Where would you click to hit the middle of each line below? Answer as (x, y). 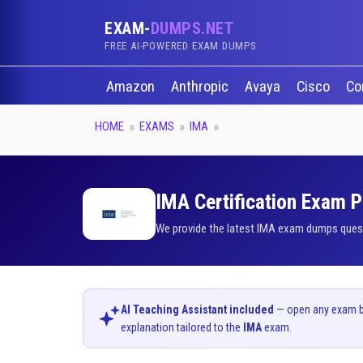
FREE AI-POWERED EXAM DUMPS (181, 46)
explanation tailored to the (182, 327)
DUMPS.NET (192, 28)
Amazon (132, 87)
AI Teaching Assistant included (197, 310)
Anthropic (201, 87)
